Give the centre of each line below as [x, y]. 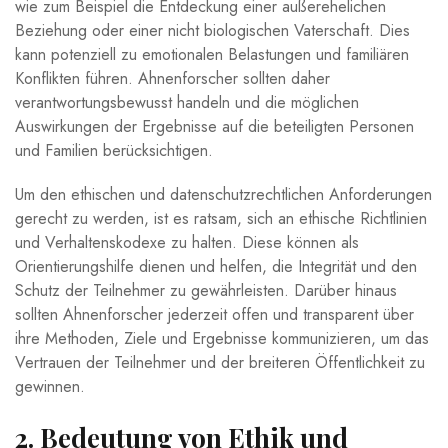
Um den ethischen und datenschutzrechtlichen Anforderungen [223, 194]
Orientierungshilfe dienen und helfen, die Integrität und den [216, 266]
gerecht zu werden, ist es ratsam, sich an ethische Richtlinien [221, 218]
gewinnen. [50, 386]
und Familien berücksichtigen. [114, 150]
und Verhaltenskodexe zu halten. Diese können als [187, 242]
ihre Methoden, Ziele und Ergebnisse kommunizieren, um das [222, 338]
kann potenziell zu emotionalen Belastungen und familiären [212, 54]
